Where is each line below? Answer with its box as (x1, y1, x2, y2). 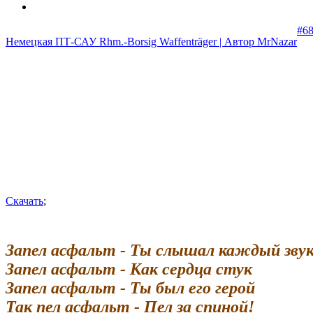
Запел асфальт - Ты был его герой (6, 278, 255, 297)
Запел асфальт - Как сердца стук (6, 259, 252, 278)
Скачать (6, 194, 43, 207)
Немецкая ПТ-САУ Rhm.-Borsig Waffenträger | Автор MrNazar (6, 35, 297, 48)
